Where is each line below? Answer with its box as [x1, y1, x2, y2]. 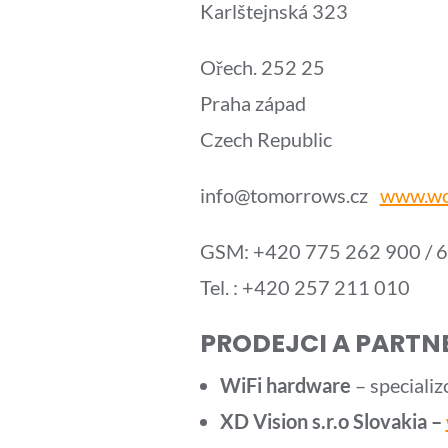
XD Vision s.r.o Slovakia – [219, 409, 446, 433]
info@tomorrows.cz [199, 183, 380, 207]
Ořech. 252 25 [199, 55, 325, 79]
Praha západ [199, 91, 306, 115]
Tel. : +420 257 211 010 [199, 275, 410, 299]
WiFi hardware [219, 373, 351, 397]
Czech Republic [199, 127, 332, 151]
